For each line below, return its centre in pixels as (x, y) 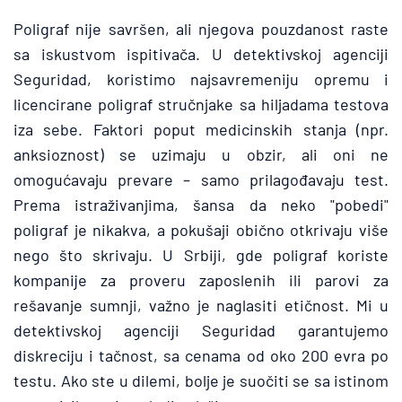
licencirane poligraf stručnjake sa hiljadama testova (201, 104)
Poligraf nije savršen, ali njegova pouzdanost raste (201, 29)
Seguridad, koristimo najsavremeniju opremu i (201, 79)
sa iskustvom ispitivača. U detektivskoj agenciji (201, 54)
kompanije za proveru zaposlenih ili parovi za (201, 280)
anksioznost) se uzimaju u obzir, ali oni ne (201, 154)
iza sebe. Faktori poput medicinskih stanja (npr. (201, 129)
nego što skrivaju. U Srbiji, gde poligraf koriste (201, 255)
